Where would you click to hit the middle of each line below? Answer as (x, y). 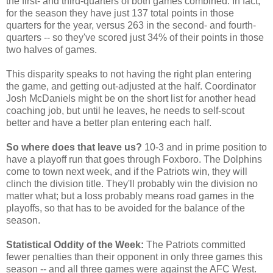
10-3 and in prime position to (204, 147)
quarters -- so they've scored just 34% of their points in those (135, 37)
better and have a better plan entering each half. (109, 122)
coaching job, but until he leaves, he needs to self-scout (125, 110)
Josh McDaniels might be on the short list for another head (131, 98)
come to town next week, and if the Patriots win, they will (127, 171)
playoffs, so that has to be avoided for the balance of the (126, 208)
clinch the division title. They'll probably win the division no (132, 183)
